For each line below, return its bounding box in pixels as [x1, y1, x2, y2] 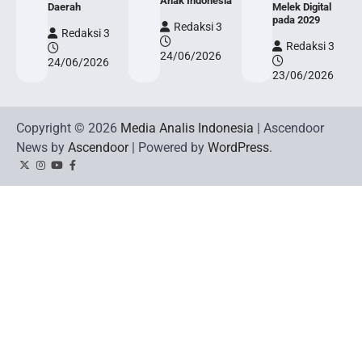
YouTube [55, 166, 96, 179]
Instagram [39, 166, 86, 179]
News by [16, 139, 68, 155]
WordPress [208, 139, 269, 155]
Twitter [23, 166, 56, 179]
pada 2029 [272, 13, 321, 26]
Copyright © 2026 [16, 120, 120, 136]
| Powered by [128, 139, 208, 155]
